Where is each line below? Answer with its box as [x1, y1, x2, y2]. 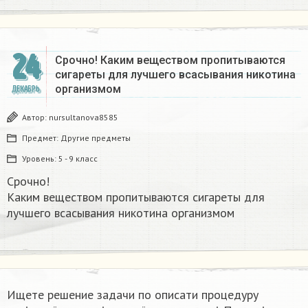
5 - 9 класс [58, 153, 98, 164]
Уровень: [22, 153, 58, 164]
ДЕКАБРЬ [11, 83, 40, 94]
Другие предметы [60, 132, 131, 143]
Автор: [22, 111, 49, 122]
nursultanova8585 [49, 111, 118, 122]
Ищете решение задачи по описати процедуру [7, 286, 258, 302]
